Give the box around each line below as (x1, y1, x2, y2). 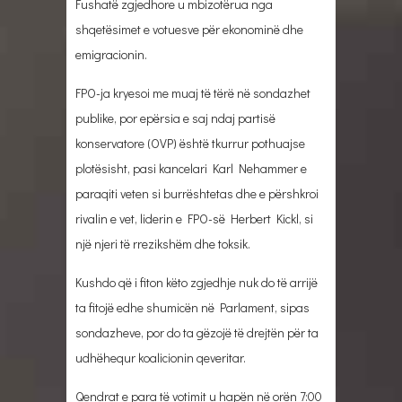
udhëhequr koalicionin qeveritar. (75, 348, 246, 366)
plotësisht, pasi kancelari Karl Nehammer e (75, 159, 307, 177)
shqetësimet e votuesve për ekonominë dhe (75, 20, 303, 38)
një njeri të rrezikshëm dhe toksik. (75, 234, 250, 252)
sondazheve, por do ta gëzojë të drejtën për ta (75, 323, 319, 341)
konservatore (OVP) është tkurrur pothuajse (75, 134, 305, 152)
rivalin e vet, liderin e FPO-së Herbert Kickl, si (75, 209, 313, 227)
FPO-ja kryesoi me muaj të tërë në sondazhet (75, 83, 310, 101)
